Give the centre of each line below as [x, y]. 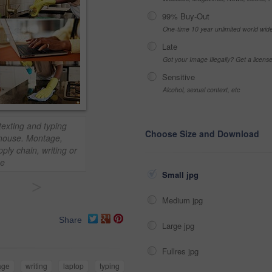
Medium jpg [184, 200]
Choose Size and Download [202, 134]
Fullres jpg [182, 251]
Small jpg [182, 175]
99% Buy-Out [186, 16]
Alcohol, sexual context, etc [201, 90]
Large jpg [179, 226]
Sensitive [178, 77]
